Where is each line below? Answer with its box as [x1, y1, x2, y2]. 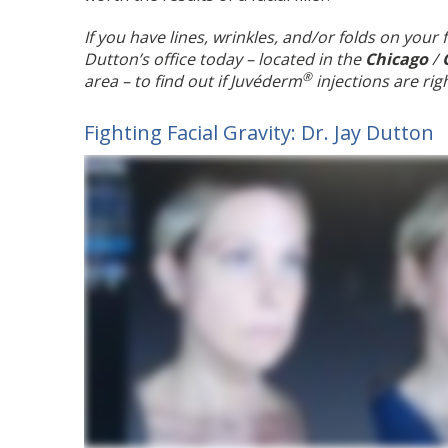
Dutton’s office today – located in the [84, 48, 362, 71]
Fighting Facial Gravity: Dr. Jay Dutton [84, 118, 435, 146]
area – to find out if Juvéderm [84, 70, 303, 93]
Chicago [361, 48, 429, 71]
